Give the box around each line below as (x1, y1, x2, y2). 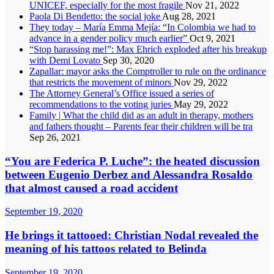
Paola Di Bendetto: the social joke (29, 11, 162, 21)
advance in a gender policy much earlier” (29, 33, 190, 43)
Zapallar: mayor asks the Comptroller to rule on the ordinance (29, 66, 266, 76)
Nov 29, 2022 (174, 77, 228, 87)
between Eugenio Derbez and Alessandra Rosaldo (5, 168, 253, 181)
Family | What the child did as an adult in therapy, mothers (29, 110, 253, 120)
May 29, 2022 (174, 99, 228, 109)
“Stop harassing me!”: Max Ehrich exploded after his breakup (29, 44, 267, 54)
